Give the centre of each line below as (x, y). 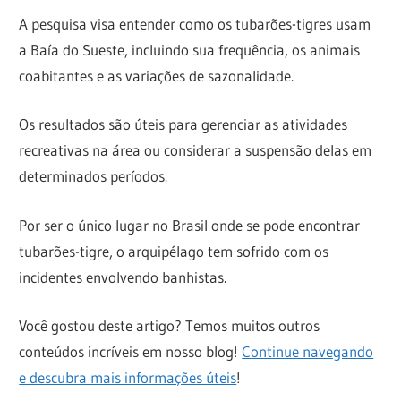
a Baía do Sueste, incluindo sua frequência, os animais (190, 49)
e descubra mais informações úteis (128, 378)
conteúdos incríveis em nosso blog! (131, 352)
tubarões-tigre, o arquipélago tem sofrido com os (174, 251)
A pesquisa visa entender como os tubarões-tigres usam (195, 23)
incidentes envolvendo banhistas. (123, 277)
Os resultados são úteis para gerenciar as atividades (183, 124)
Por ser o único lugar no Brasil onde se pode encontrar (190, 225)
